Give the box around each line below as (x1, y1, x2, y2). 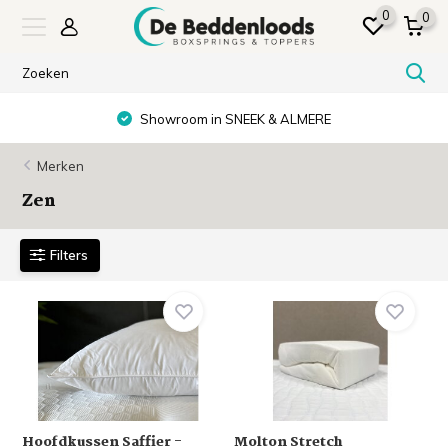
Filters (50, 246, 89, 263)
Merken (37, 158, 85, 174)
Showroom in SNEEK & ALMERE (137, 111, 332, 127)
